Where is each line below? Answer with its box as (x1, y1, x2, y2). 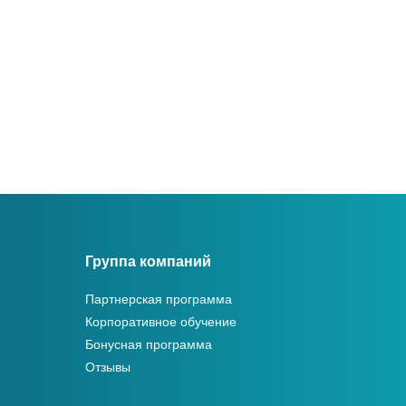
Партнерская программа (84, 291, 232, 306)
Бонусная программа (84, 336, 212, 352)
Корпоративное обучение (84, 314, 237, 329)
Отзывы (84, 359, 130, 374)
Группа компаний (84, 253, 211, 269)
